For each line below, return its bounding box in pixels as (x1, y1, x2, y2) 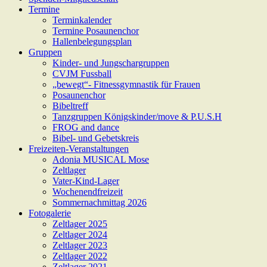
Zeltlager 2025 (52, 219, 107, 229)
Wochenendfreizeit (52, 187, 123, 197)
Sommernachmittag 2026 (52, 197, 147, 207)
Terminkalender (52, 15, 111, 25)
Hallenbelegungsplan (52, 36, 132, 46)
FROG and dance (52, 122, 119, 132)
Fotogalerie (29, 208, 71, 218)
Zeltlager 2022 (52, 251, 107, 261)
